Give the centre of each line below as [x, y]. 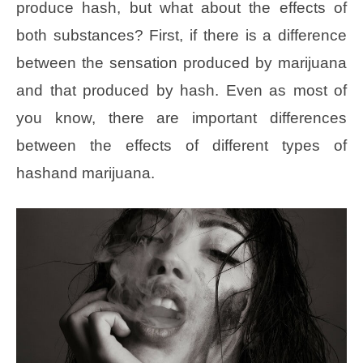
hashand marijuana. [85, 173]
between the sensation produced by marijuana [181, 62]
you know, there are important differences [181, 117]
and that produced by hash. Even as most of [181, 90]
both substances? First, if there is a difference [181, 35]
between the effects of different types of [181, 145]
